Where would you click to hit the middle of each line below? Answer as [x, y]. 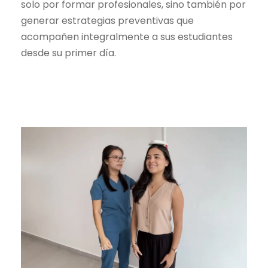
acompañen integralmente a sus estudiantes [127, 36]
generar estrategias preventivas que [107, 20]
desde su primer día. [68, 53]
